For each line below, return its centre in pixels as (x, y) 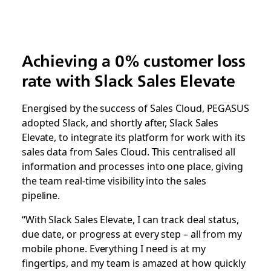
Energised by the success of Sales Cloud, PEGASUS (135, 108)
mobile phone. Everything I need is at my (113, 248)
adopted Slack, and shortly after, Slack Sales (120, 122)
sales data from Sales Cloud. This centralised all (128, 152)
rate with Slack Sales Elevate (128, 81)
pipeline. (42, 195)
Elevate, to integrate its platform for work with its (133, 137)
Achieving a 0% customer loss (133, 61)
